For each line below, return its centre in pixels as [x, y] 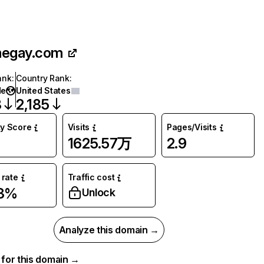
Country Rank [43, 78]
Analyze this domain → [109, 230]
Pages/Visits [192, 127]
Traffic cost [91, 177]
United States [43, 90]
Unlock [98, 192]
